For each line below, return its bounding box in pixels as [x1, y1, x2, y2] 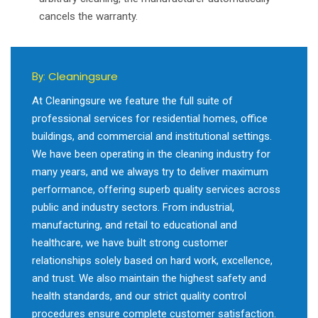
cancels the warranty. [39, 9, 138, 23]
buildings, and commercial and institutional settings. [32, 130, 272, 143]
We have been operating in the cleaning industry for [32, 148, 270, 161]
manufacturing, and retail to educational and [32, 219, 237, 232]
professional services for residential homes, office [32, 112, 268, 126]
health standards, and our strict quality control [32, 290, 246, 303]
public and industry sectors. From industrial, [32, 201, 234, 214]
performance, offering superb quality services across [32, 183, 280, 197]
